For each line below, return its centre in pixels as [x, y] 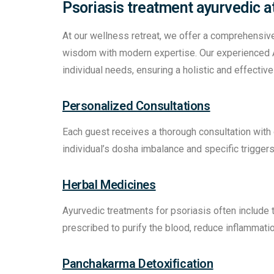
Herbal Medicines [109, 185]
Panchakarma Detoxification [138, 264]
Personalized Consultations [136, 106]
